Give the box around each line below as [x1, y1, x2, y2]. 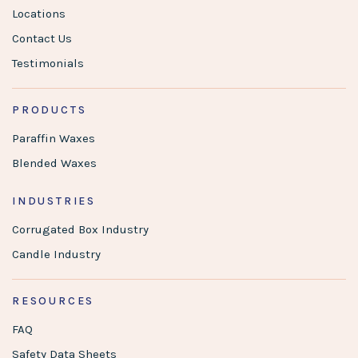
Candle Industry [12, 246, 101, 261]
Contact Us [12, 30, 72, 46]
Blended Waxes [12, 155, 97, 170]
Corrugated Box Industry [12, 221, 149, 237]
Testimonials [12, 55, 84, 70]
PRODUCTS [12, 102, 87, 117]
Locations [12, 6, 66, 21]
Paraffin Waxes [12, 130, 95, 145]
